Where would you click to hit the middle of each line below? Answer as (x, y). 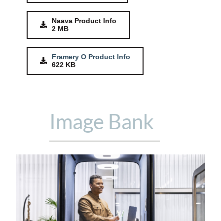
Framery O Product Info (91, 57)
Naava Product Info (84, 21)
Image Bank (101, 121)
